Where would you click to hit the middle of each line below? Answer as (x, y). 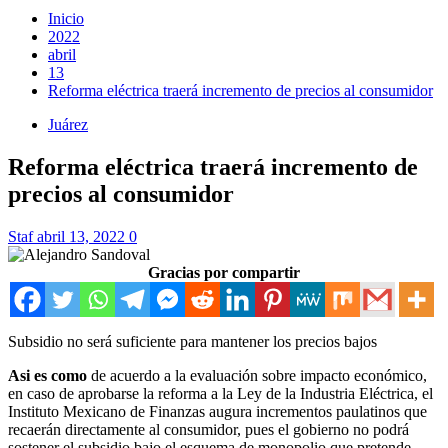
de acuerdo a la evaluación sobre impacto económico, (257, 375)
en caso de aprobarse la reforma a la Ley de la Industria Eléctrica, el (220, 393)
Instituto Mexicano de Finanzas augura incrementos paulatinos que (217, 411)
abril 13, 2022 (83, 236)
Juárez (68, 124)
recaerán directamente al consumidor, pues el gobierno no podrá (208, 429)
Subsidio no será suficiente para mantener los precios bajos (192, 341)
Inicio (66, 18)
